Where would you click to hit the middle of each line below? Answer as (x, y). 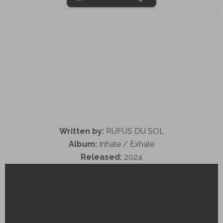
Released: (101, 157)
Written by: (81, 131)
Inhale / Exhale (126, 144)
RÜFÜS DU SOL (134, 131)
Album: (83, 144)
